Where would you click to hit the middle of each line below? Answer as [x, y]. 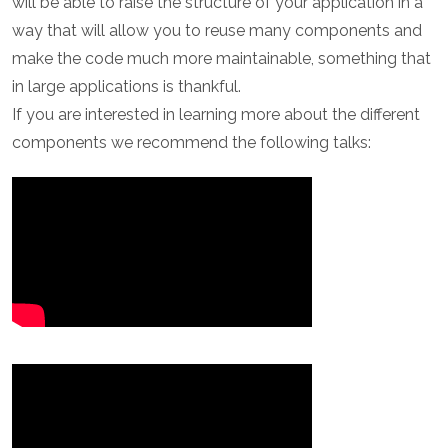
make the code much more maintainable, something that [221, 59]
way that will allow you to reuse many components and [217, 31]
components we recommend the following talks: [191, 143]
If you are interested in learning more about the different [216, 115]
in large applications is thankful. [126, 87]
